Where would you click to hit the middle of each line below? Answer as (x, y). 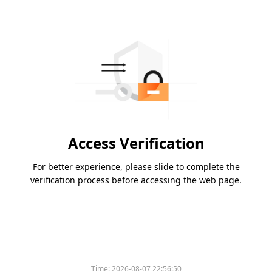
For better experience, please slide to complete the (136, 167)
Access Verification (136, 143)
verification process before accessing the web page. (136, 180)
